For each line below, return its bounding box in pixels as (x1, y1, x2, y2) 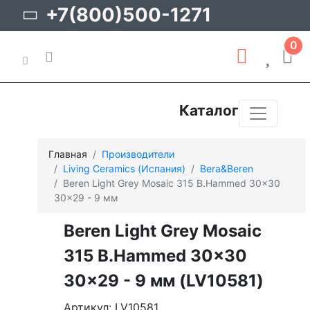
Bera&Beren (200, 162, 253, 174)
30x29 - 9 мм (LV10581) (64, 270, 264, 291)
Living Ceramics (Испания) (63, 162, 185, 174)
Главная (48, 147, 87, 160)
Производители (102, 147, 174, 160)
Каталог (179, 101, 239, 119)
